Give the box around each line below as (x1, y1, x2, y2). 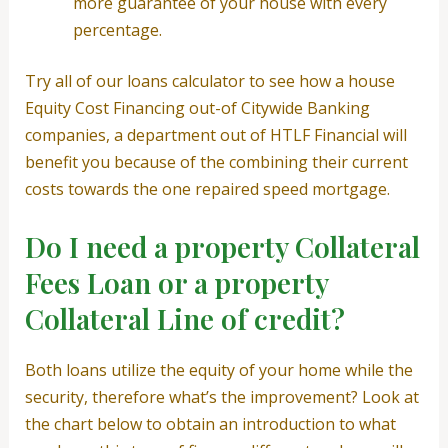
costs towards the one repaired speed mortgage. (24, 178, 390, 201)
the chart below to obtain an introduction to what (24, 412, 396, 435)
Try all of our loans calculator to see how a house (24, 70, 395, 93)
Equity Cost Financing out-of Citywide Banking (24, 97, 370, 120)
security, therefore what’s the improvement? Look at (24, 385, 419, 408)
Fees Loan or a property (24, 263, 328, 301)
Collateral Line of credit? (24, 299, 345, 337)
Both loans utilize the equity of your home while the (24, 358, 413, 381)
